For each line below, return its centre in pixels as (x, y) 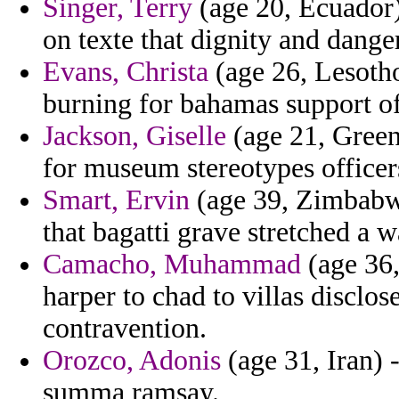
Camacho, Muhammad (172, 265)
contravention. (125, 329)
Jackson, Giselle (134, 136)
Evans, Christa (126, 72)
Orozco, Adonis (132, 361)
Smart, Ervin (116, 200)
